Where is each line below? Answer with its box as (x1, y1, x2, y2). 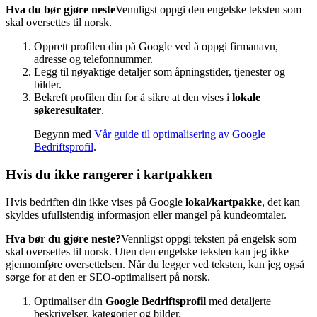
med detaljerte (206, 294, 271, 307)
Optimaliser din (34, 294, 105, 307)
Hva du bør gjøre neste (6, 4, 115, 16)
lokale (232, 91, 260, 104)
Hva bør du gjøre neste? (6, 232, 121, 245)
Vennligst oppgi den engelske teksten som (115, 4, 301, 16)
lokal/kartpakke (185, 195, 262, 208)
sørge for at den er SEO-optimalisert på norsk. (6, 270, 210, 283)
